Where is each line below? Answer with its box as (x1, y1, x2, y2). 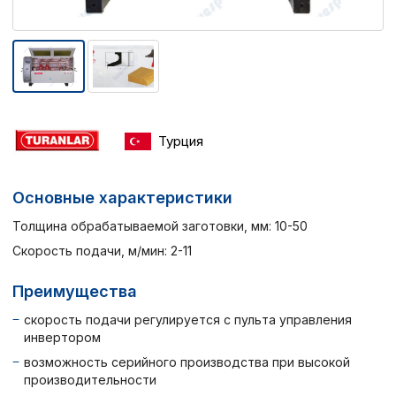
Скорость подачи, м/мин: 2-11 (12, 243, 192, 259)
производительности (24, 372, 156, 388)
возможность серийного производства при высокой (24, 354, 350, 370)
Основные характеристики (12, 188, 232, 208)
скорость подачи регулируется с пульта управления (24, 312, 352, 328)
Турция (158, 133, 203, 150)
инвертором (24, 330, 101, 346)
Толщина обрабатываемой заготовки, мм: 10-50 (12, 218, 308, 234)
